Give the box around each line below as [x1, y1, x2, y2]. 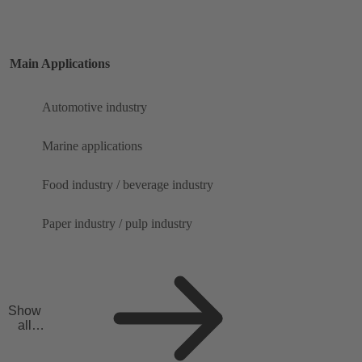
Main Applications [10, 56, 110, 70]
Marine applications [42, 138, 142, 153]
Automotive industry [42, 99, 147, 114]
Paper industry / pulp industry [42, 216, 192, 230]
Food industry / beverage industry [42, 177, 213, 192]
